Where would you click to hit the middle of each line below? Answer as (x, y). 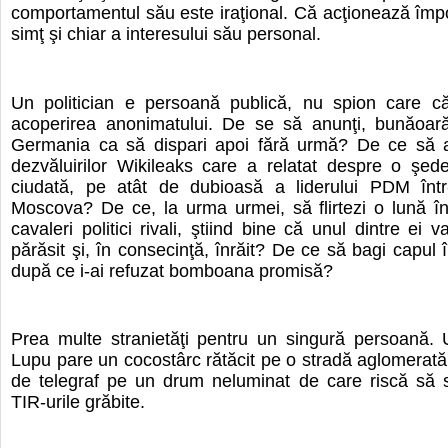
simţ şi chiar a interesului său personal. (166, 33)
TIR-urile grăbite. (78, 402)
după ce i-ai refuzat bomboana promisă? (172, 270)
